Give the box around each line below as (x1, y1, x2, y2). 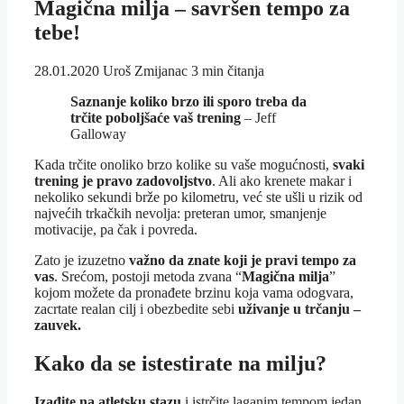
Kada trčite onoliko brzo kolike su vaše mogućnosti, (34, 156, 333, 172)
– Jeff (241, 109, 276, 125)
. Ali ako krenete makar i (212, 172, 352, 188)
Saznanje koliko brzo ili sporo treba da (70, 93, 307, 109)
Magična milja (242, 268, 329, 284)
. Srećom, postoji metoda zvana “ (54, 268, 242, 284)
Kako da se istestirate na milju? (34, 351, 326, 375)
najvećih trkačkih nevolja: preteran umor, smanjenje (34, 205, 326, 221)
